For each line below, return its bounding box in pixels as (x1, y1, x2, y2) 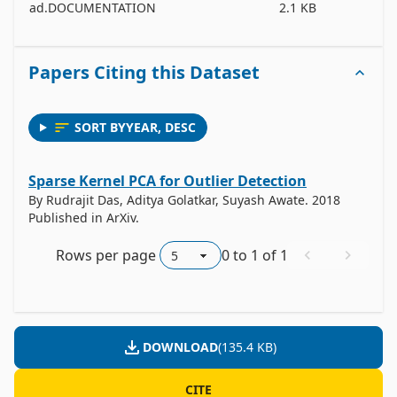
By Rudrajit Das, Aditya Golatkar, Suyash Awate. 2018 (28, 191, 340, 208)
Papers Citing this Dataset (28, 60, 260, 84)
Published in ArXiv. (28, 209, 139, 226)
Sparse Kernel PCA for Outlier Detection (28, 171, 307, 191)
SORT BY (74, 119, 126, 136)
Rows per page (56, 245, 156, 265)
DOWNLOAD (142, 339, 218, 355)
